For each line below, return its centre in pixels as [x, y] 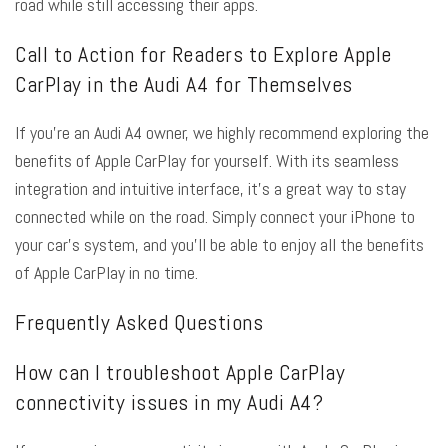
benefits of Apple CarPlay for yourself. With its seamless [207, 161]
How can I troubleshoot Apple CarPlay [180, 372]
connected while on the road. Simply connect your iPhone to [215, 217]
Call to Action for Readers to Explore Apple [203, 54]
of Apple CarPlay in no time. [106, 273]
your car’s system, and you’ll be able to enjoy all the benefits [219, 245]
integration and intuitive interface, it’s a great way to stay [210, 189]
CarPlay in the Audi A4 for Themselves [184, 84]
